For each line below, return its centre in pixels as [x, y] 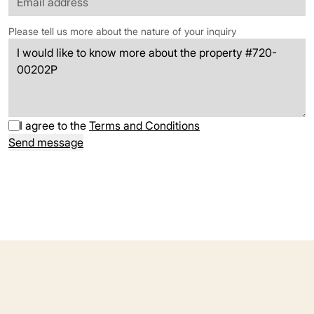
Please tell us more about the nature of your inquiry [122, 31]
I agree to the [54, 125]
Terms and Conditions [144, 125]
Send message [46, 142]
